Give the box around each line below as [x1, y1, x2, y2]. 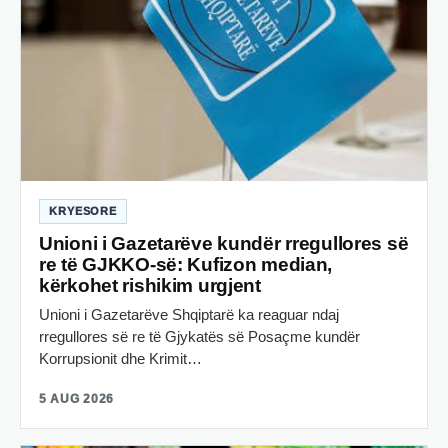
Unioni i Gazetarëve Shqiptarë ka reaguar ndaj [39, 305, 339, 323]
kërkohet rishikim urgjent [39, 274, 261, 296]
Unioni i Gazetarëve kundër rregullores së [39, 232, 409, 254]
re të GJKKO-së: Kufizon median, [39, 253, 333, 275]
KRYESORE [49, 204, 118, 217]
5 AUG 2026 [39, 391, 115, 406]
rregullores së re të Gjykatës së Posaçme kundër [39, 327, 360, 345]
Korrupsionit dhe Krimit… [39, 349, 202, 367]
